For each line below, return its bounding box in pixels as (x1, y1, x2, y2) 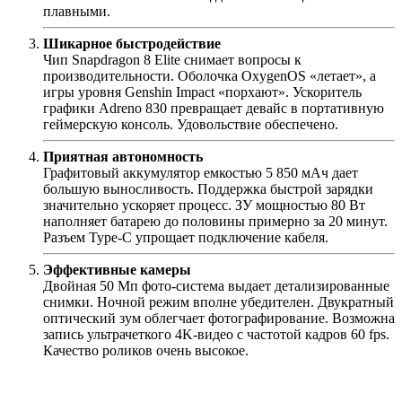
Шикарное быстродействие (43, 35, 221, 51)
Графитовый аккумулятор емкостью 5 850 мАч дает (43, 164, 358, 180)
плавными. (43, 3, 110, 19)
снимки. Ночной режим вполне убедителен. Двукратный (43, 293, 394, 310)
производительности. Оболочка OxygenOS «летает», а (43, 67, 376, 83)
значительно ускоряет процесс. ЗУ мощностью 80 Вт (43, 197, 365, 213)
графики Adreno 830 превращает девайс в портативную (43, 100, 384, 116)
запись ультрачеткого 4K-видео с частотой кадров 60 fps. (43, 326, 389, 342)
